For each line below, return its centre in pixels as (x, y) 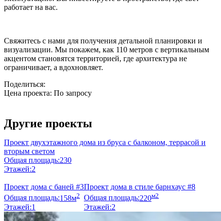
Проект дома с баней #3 (44, 187)
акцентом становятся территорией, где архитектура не (95, 59)
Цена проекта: (29, 93)
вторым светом (29, 151)
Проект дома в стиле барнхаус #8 (140, 187)
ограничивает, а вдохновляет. (54, 68)
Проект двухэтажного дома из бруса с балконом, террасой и (105, 143)
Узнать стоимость (45, 108)
